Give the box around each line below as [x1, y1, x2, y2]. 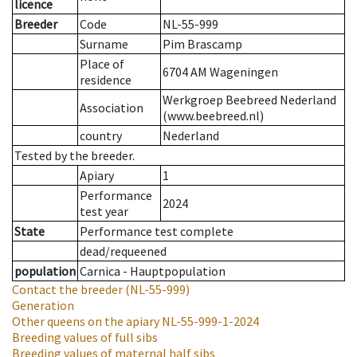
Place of [80, 56, 124, 73]
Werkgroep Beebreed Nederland [163, 92, 336, 108]
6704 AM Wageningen [163, 64, 278, 80]
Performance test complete [80, 223, 233, 240]
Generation [12, 297, 74, 314]
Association [80, 100, 143, 116]
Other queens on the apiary [12, 313, 159, 330]
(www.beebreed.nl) [163, 108, 264, 124]
